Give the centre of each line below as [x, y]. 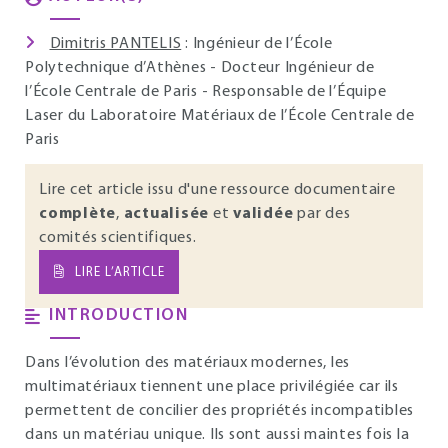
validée [263, 214]
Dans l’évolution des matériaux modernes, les [187, 363]
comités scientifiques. [118, 238]
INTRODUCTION [118, 315]
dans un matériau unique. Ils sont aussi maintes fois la [217, 435]
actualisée [166, 214]
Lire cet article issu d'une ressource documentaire [217, 190]
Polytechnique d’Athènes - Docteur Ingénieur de [200, 68]
